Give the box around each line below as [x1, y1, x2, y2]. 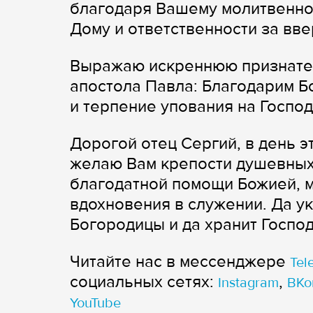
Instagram [218, 274, 279, 291]
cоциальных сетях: [70, 271, 218, 292]
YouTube [70, 294, 121, 312]
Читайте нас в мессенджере [70, 251, 290, 272]
